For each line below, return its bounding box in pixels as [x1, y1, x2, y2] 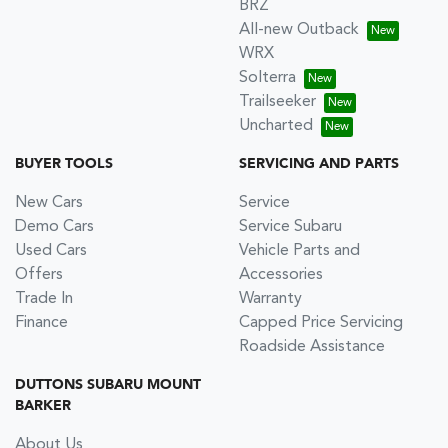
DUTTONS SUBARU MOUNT [15, 377, 201, 392]
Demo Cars [15, 218, 94, 235]
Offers [15, 266, 63, 283]
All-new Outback [239, 21, 359, 38]
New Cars [15, 194, 83, 211]
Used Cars [15, 242, 87, 259]
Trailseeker [239, 93, 316, 110]
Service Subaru [239, 218, 342, 235]
